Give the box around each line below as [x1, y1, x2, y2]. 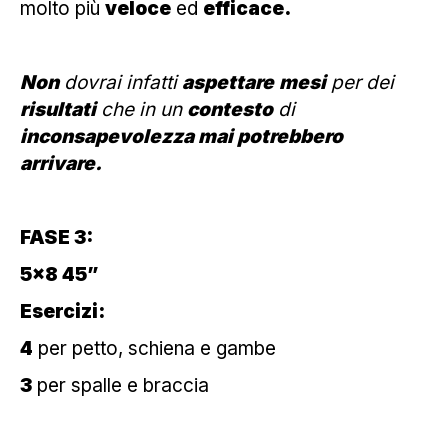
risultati [20, 97, 96, 121]
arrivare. [20, 151, 102, 175]
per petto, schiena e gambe [33, 336, 276, 360]
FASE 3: [20, 225, 93, 249]
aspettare [182, 70, 274, 94]
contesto [187, 97, 273, 121]
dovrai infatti [59, 70, 182, 94]
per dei [326, 70, 394, 94]
